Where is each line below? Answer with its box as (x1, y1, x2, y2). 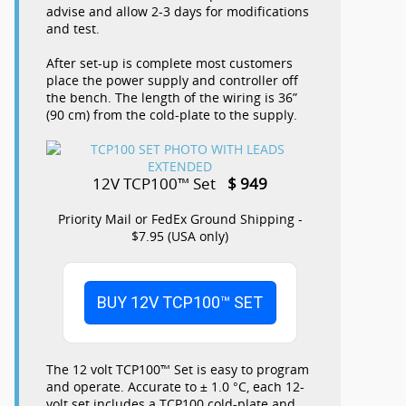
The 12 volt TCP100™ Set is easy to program (46, 360, 309, 378)
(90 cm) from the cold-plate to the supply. (46, 105, 297, 123)
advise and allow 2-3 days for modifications (46, 2, 309, 20)
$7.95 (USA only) (131, 227, 228, 245)
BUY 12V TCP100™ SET (97, 292, 263, 312)
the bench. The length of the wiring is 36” (46, 88, 297, 106)
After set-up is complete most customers (46, 53, 293, 72)
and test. (46, 19, 100, 37)
